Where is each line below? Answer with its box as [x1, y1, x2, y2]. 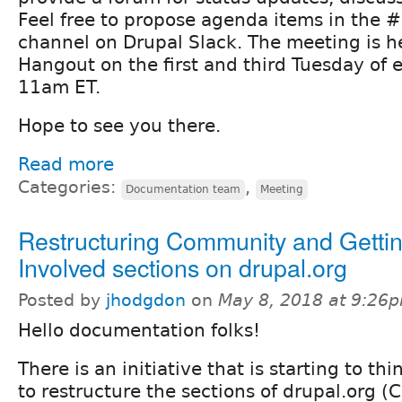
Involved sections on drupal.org [18, 249, 347, 284]
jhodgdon [106, 290, 186, 310]
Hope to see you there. [18, 114, 221, 136]
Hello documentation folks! [18, 319, 260, 341]
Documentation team [126, 182, 240, 196]
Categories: [18, 177, 121, 197]
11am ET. [18, 75, 100, 98]
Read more [18, 153, 114, 175]
